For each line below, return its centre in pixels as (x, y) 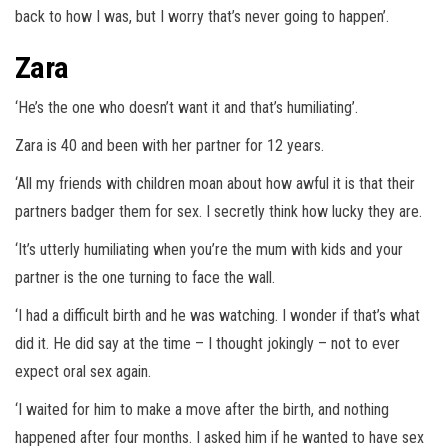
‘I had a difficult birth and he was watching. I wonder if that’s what (217, 316)
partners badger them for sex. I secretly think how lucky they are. (220, 212)
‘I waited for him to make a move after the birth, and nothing (202, 410)
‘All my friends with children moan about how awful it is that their (215, 184)
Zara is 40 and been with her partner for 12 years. (169, 146)
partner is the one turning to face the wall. (145, 278)
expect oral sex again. (83, 372)
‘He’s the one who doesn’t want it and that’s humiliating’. (186, 108)
